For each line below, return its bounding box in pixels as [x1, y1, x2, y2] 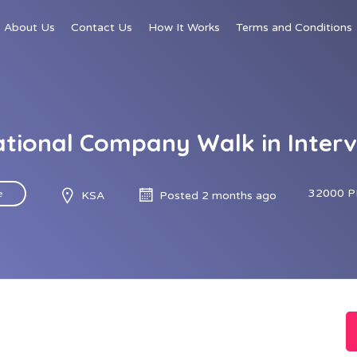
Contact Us [71, 21, 132, 34]
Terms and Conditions [236, 21, 352, 34]
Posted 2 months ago [159, 188, 277, 202]
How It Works [148, 21, 220, 34]
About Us [4, 21, 55, 34]
